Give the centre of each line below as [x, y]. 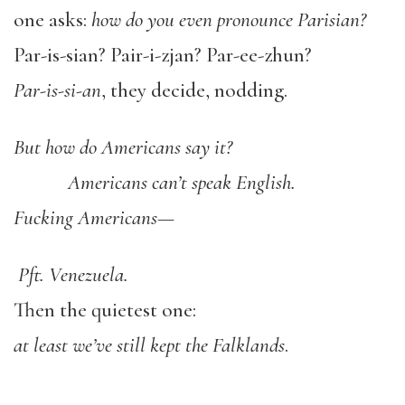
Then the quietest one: [105, 311]
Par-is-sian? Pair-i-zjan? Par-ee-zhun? [163, 56]
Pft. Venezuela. [73, 275]
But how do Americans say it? [123, 148]
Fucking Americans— [94, 218]
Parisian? [332, 20]
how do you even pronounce [192, 20]
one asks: [52, 20]
